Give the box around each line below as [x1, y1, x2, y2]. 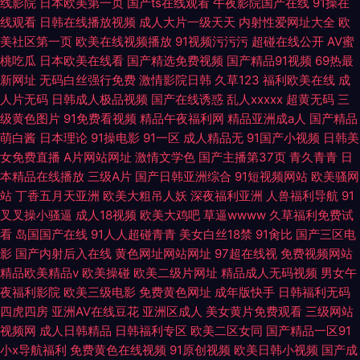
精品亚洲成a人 [227, 111, 306, 126]
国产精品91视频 [227, 53, 312, 68]
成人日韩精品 [39, 323, 112, 338]
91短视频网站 [235, 169, 308, 184]
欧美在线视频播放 [76, 34, 172, 49]
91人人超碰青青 [91, 227, 176, 242]
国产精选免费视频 [127, 53, 223, 68]
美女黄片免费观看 [206, 304, 302, 319]
